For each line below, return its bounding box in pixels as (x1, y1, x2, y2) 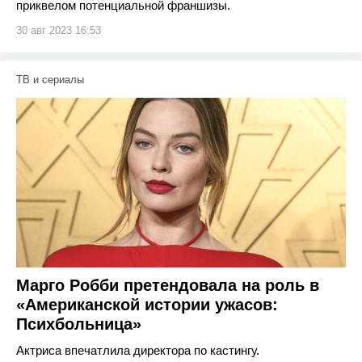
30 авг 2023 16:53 (16, 24, 101, 36)
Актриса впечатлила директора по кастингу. (16, 343, 259, 357)
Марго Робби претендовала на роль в (16, 276, 319, 294)
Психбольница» (16, 315, 141, 333)
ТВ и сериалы (16, 74, 84, 86)
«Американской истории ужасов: (16, 296, 278, 314)
